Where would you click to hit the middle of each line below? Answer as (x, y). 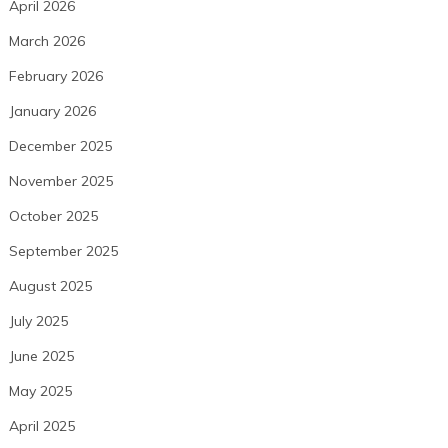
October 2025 (53, 216)
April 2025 (41, 426)
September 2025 (63, 251)
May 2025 (40, 391)
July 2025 (38, 321)
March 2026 (46, 41)
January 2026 (52, 111)
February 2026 (55, 76)
